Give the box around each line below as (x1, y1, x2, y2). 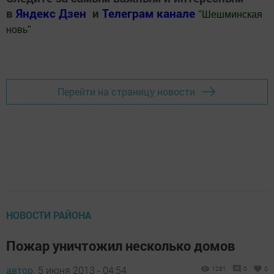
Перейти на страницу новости (57, 85, 195, 98)
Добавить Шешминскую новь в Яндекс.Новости (6, 47, 227, 61)
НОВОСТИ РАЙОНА (6, 208, 91, 221)
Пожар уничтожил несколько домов (6, 236, 235, 254)
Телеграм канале (102, 6, 198, 21)
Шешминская (202, 9, 262, 20)
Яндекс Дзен (16, 6, 86, 21)
